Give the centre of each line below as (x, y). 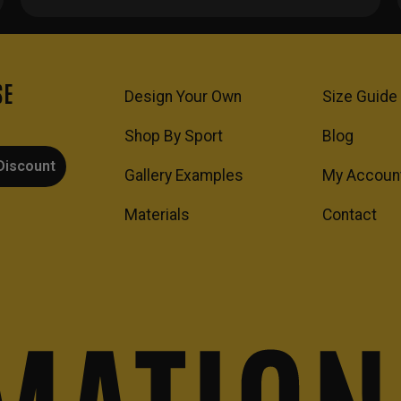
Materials (157, 214)
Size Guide (359, 96)
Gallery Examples (183, 175)
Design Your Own (183, 96)
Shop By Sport (173, 136)
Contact (349, 214)
